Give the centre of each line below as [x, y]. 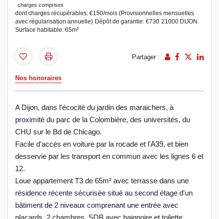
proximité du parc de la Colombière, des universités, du [103, 120]
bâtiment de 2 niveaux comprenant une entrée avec [97, 205]
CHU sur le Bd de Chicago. [58, 132]
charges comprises [41, 5]
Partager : [146, 57]
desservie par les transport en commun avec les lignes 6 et [109, 156]
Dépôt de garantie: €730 [127, 21]
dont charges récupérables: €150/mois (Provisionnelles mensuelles [105, 13]
